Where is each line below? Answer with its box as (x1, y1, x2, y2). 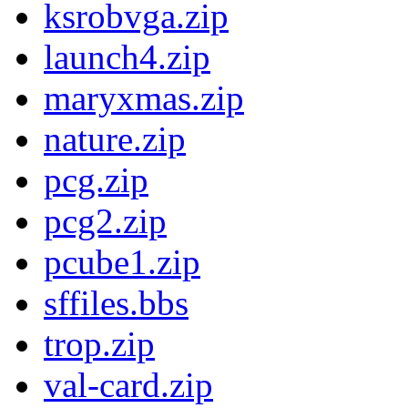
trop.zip (44, 324, 155, 364)
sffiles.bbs (44, 283, 189, 323)
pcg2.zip (44, 201, 167, 241)
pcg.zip (44, 160, 148, 200)
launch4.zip (44, 37, 210, 77)
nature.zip (44, 119, 186, 159)
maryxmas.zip (44, 78, 244, 118)
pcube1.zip (44, 242, 200, 282)
